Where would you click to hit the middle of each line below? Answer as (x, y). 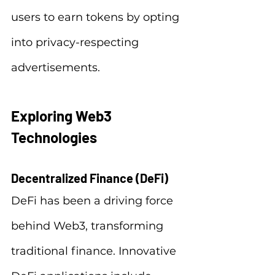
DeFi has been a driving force (94, 201)
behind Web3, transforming (89, 226)
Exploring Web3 (63, 116)
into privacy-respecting (76, 42)
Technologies (54, 137)
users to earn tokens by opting (97, 17)
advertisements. (56, 68)
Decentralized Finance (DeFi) (90, 178)
